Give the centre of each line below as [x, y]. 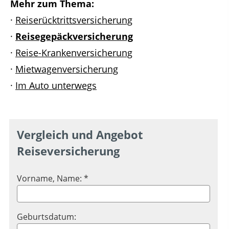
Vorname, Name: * [53, 179]
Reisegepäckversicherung [74, 37]
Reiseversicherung [68, 151]
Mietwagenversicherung [67, 69]
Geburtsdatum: [47, 217]
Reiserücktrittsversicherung [74, 20]
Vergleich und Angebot [80, 135]
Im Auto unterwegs [56, 86]
